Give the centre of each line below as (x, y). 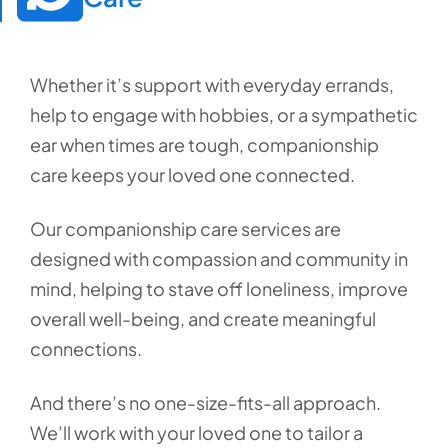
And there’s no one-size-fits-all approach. (205, 402)
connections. (87, 348)
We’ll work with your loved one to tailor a (196, 432)
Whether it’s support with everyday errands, (212, 84)
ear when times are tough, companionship (204, 144)
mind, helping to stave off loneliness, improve (219, 288)
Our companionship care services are (185, 228)
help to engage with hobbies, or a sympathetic (224, 114)
